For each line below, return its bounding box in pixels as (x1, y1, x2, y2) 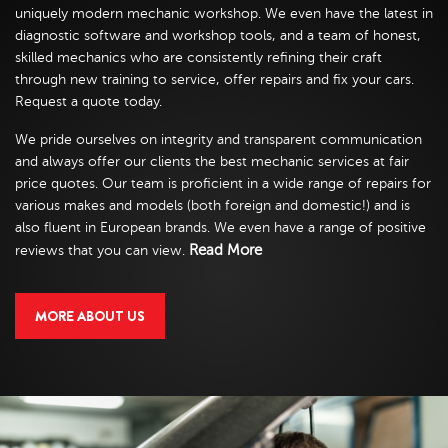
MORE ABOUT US (35, 306, 145, 326)
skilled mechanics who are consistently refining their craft (15, 50, 382, 65)
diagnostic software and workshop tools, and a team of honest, (15, 28, 421, 43)
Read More (189, 242, 262, 259)
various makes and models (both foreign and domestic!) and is (15, 198, 410, 213)
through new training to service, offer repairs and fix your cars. (15, 72, 414, 87)
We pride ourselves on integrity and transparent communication (15, 132, 422, 147)
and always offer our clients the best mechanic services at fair (15, 154, 409, 169)
